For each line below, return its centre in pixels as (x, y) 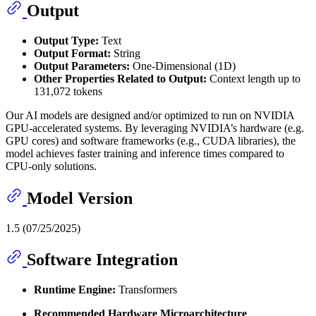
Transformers (146, 290)
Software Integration (102, 260)
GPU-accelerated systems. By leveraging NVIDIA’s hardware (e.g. (155, 128)
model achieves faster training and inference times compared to (145, 153)
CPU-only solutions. (51, 166)
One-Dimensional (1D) (183, 66)
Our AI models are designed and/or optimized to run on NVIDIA (150, 115)
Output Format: (72, 53)
